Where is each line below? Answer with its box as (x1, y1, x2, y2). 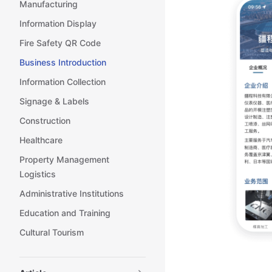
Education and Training (19, 208, 110, 218)
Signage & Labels (19, 96, 89, 106)
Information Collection (19, 76, 106, 87)
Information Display (19, 18, 97, 29)
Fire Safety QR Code (19, 38, 101, 48)
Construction (19, 115, 70, 126)
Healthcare (19, 135, 63, 145)
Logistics (19, 169, 56, 179)
